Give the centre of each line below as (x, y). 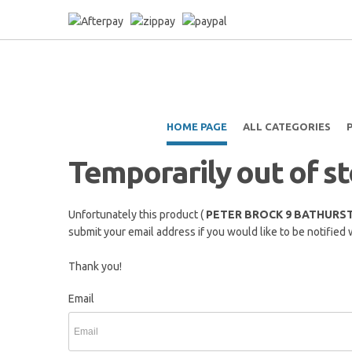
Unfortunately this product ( (136, 214)
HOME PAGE (196, 126)
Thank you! (95, 266)
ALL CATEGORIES (286, 126)
